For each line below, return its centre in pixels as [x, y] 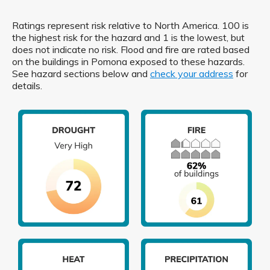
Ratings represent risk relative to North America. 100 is [130, 25]
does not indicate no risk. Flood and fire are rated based [131, 49]
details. [27, 86]
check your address [192, 74]
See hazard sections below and [81, 74]
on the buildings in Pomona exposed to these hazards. [128, 61]
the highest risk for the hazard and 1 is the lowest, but [128, 37]
